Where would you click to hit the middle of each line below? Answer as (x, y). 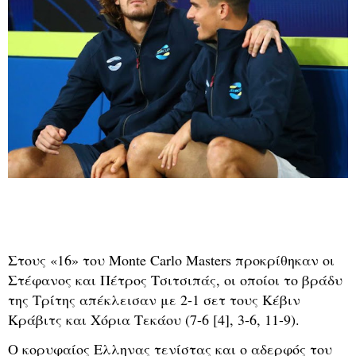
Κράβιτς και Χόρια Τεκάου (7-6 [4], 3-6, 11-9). (154, 319)
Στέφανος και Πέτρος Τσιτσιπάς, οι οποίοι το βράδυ (175, 279)
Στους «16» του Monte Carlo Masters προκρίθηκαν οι (171, 259)
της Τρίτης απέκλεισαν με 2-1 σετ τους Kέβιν (154, 299)
